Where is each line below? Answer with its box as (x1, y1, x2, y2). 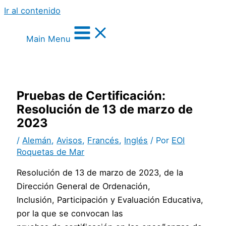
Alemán (22, 135, 52, 145)
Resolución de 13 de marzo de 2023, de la (17, 167, 184, 178)
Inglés (124, 135, 148, 145)
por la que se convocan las (17, 208, 124, 219)
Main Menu (26, 34, 71, 44)
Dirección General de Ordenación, (17, 181, 151, 192)
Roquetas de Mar (17, 146, 85, 157)
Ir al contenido (4, 6, 61, 16)
